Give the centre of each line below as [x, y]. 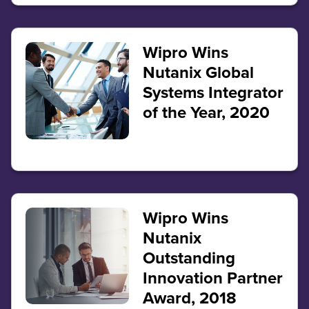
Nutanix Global [198, 72]
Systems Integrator [213, 92]
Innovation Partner [212, 277]
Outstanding [189, 257]
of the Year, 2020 [208, 112]
